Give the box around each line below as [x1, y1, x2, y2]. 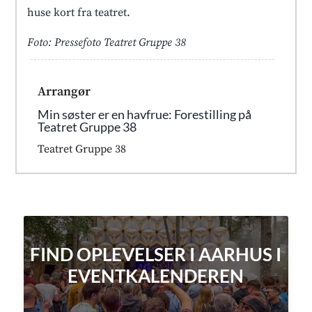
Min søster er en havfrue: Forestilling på [38, 106, 252, 122]
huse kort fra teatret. [27, 5, 131, 19]
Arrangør [38, 83, 91, 100]
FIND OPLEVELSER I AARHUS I [30, 242, 282, 265]
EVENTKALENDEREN [68, 264, 244, 287]
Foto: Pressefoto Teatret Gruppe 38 [27, 35, 187, 49]
